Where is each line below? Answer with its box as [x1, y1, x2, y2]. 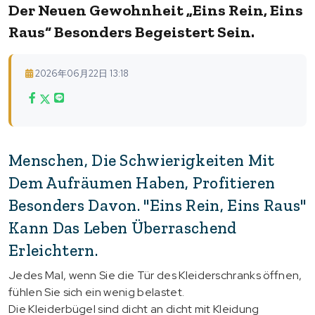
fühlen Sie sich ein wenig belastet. [8, 284, 185, 300]
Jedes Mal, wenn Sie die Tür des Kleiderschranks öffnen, [8, 267, 302, 283]
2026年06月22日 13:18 [35, 67, 129, 79]
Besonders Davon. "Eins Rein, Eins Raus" [8, 195, 307, 215]
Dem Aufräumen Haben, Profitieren [8, 172, 276, 193]
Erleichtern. [8, 240, 98, 260]
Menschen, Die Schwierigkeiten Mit [8, 150, 275, 170]
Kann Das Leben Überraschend [8, 217, 237, 238]
